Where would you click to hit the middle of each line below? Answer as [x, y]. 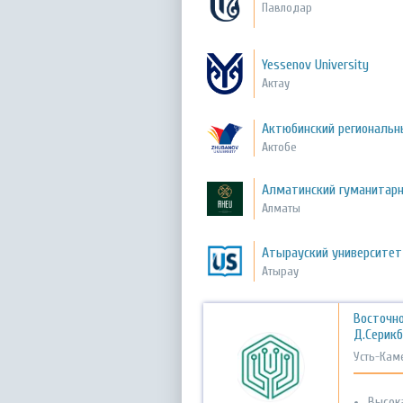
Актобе [280, 148]
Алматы [282, 208]
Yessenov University [316, 65]
